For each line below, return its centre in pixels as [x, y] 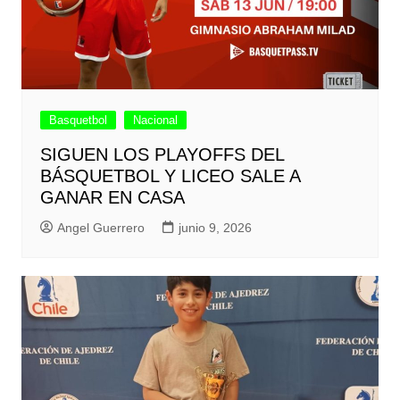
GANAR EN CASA [112, 197]
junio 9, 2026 [215, 227]
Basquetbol [78, 120]
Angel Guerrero [100, 227]
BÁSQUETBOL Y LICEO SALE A [170, 175]
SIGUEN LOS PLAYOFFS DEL [162, 154]
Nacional [155, 120]
